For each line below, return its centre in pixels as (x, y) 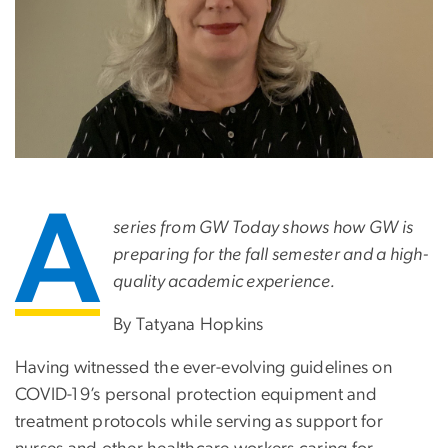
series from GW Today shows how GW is (263, 228)
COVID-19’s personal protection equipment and (196, 395)
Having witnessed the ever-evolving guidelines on (203, 368)
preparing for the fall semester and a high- (270, 255)
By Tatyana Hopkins (188, 325)
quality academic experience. (224, 282)
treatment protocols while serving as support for (199, 422)
